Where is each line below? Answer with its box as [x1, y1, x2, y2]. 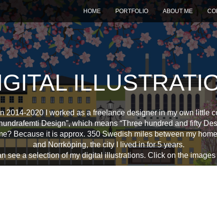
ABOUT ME [163, 8, 193, 15]
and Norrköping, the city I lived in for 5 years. [32, 140, 185, 149]
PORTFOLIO [115, 8, 148, 15]
